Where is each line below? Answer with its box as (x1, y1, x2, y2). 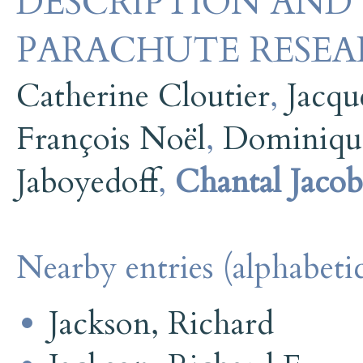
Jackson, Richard (49, 301, 274, 345)
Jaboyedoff (16, 160, 158, 203)
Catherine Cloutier (16, 74, 270, 117)
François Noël (16, 117, 206, 160)
